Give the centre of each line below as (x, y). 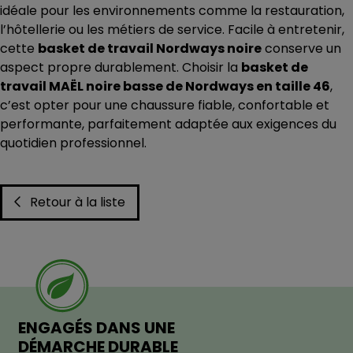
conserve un (301, 49)
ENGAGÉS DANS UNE (97, 328)
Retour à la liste (78, 203)
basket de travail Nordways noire (150, 49)
